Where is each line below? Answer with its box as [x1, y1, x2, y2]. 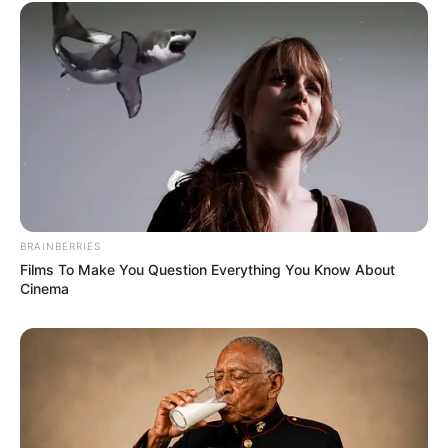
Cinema [20, 279, 69, 297]
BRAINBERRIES [20, 239, 101, 252]
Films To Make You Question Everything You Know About [20, 260, 395, 278]
